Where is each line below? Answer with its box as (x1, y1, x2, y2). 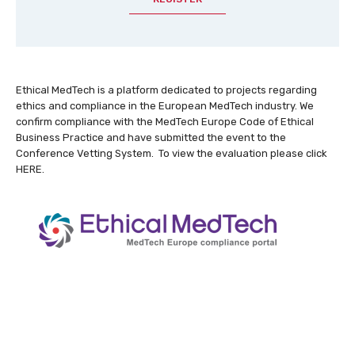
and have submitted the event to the (104, 131, 286, 143)
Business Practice (16, 131, 104, 143)
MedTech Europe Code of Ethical (155, 115, 314, 128)
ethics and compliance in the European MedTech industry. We (16, 99, 314, 112)
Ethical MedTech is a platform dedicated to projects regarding (16, 83, 317, 96)
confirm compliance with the (16, 115, 155, 128)
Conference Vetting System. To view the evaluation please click (16, 147, 327, 159)
